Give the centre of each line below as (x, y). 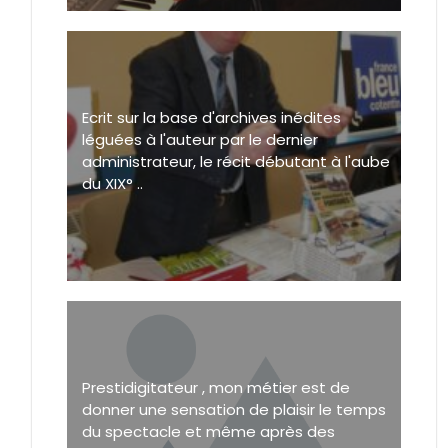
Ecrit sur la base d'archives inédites (211, 117)
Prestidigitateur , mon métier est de (216, 387)
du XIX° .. (112, 183)
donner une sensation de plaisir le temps (234, 409)
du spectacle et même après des (208, 431)
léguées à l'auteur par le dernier (200, 139)
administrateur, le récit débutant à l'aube (236, 161)
